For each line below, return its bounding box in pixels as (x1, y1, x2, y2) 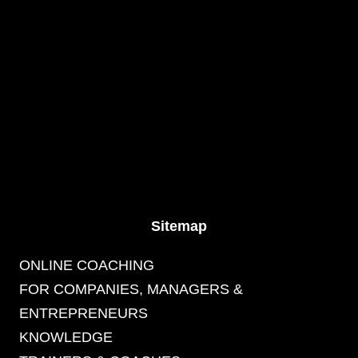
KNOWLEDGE (19, 329, 113, 345)
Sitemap (151, 218, 207, 234)
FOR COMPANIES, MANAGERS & (19, 281, 243, 297)
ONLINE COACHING (19, 257, 154, 273)
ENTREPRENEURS (19, 305, 148, 321)
